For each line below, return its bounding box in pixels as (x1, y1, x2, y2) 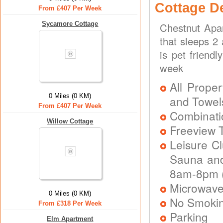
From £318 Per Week (38, 200, 102, 207)
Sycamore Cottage (42, 20, 99, 27)
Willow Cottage (47, 117, 94, 125)
